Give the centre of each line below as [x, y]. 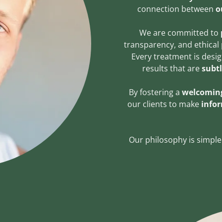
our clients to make [164, 104]
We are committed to [180, 32]
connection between [175, 9]
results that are [172, 68]
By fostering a [155, 92]
